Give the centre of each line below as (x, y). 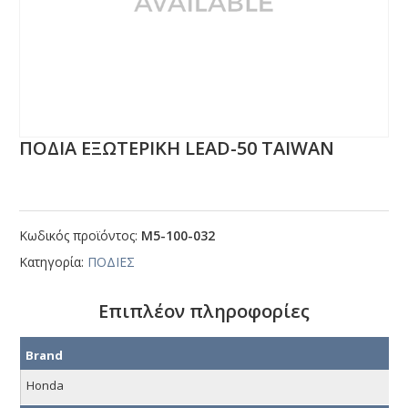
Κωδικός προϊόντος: (81, 236)
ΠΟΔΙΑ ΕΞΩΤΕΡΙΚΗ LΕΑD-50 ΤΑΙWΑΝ (177, 148)
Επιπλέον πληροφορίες (204, 311)
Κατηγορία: (54, 262)
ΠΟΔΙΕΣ (112, 262)
